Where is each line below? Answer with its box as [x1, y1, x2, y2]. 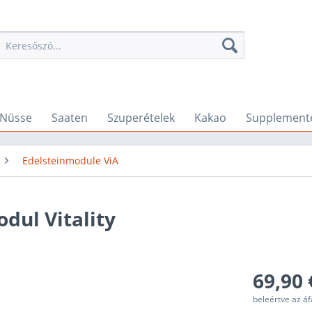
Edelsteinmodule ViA [22, 154, 118, 167]
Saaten [52, 110, 88, 125]
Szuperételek [107, 110, 175, 125]
